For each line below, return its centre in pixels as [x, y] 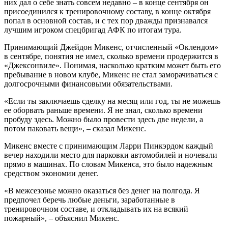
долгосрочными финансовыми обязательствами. [88, 84]
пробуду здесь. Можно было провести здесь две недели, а [104, 120]
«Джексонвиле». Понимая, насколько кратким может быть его [112, 66]
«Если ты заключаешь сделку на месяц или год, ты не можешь [112, 101]
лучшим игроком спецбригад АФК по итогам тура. [93, 30]
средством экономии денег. [51, 174]
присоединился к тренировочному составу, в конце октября [107, 12]
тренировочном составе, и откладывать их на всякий [96, 209]
